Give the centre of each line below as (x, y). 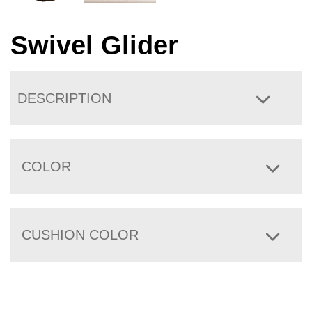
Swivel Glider (94, 46)
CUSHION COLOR (80, 235)
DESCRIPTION (64, 99)
